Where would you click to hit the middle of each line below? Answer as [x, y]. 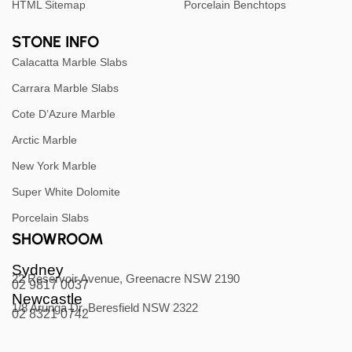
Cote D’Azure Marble [64, 114]
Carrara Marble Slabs [65, 88]
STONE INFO [55, 41]
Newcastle [47, 299]
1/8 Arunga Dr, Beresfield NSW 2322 [105, 307]
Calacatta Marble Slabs [70, 62]
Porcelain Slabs [50, 217]
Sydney [38, 269]
